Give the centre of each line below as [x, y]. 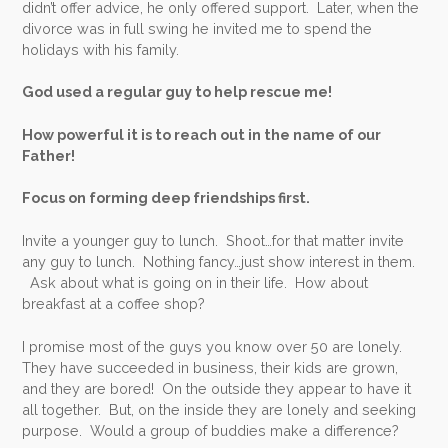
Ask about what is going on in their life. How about [195, 283]
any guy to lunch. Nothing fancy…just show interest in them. [221, 262]
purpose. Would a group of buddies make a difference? [211, 430]
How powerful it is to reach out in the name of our [202, 134]
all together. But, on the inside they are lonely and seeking [219, 409]
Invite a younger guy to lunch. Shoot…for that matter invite [213, 241]
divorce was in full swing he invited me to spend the [197, 28]
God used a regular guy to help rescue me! [179, 92]
